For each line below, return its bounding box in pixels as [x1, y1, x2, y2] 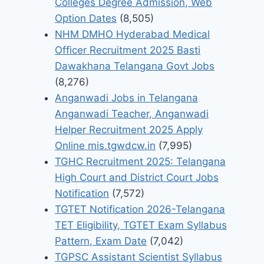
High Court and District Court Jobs [55, 171, 219, 184]
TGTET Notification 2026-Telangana [55, 203, 226, 216]
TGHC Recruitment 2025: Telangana [55, 156, 226, 168]
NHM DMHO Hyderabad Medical [55, 28, 210, 41]
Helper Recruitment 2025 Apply [55, 124, 203, 136]
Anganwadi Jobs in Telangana [55, 92, 199, 104]
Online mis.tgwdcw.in [55, 140, 156, 152]
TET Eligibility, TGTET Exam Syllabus [55, 219, 227, 232]
